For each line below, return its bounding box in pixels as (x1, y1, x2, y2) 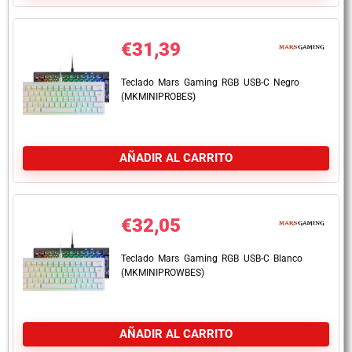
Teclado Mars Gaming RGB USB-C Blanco (121, 253, 302, 264)
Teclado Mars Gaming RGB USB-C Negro (121, 77, 299, 88)
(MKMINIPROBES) (121, 91, 196, 102)
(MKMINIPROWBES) (121, 267, 204, 278)
